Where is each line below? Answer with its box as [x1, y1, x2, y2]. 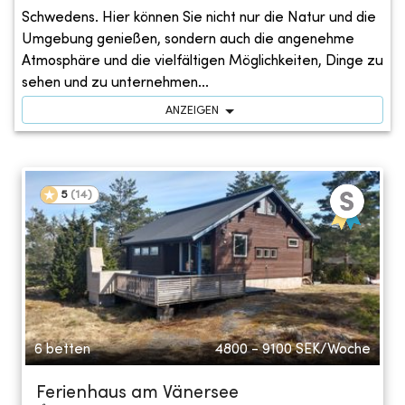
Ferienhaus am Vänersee [36, 384, 239, 402]
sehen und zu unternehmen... [22, 75, 209, 90]
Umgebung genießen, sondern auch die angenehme [22, 32, 354, 47]
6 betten [34, 342, 90, 357]
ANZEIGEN [165, 105, 219, 117]
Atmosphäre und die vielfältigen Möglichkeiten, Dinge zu [22, 53, 383, 69]
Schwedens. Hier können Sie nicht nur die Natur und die [22, 10, 376, 25]
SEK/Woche [296, 342, 371, 357]
